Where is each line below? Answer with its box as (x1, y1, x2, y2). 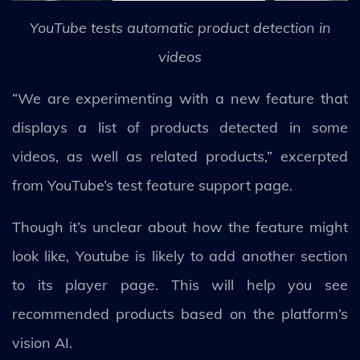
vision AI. (12, 333, 72, 352)
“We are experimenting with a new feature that (12, 89, 348, 108)
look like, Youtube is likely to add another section (12, 247, 348, 265)
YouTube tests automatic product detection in (29, 18, 331, 37)
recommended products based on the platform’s (12, 305, 348, 323)
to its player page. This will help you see (12, 276, 348, 294)
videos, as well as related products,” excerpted (12, 147, 348, 166)
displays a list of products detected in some (12, 118, 348, 137)
